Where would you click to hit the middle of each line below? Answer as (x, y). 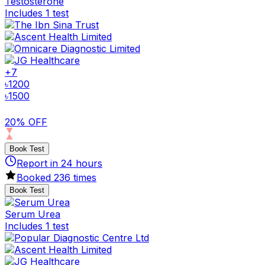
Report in (39, 163)
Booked (35, 177)
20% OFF (26, 122)
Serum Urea (33, 214)
